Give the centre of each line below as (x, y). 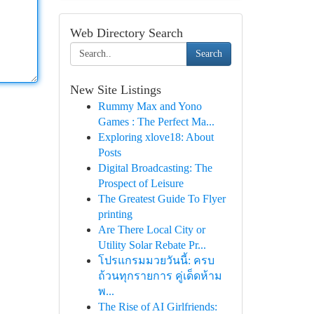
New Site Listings (115, 90)
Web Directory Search (126, 33)
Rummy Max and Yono (150, 106)
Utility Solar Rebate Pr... (152, 245)
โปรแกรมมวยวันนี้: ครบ (156, 260)
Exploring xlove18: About (156, 137)
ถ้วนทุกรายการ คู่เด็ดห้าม (160, 276)
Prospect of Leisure (141, 183)
